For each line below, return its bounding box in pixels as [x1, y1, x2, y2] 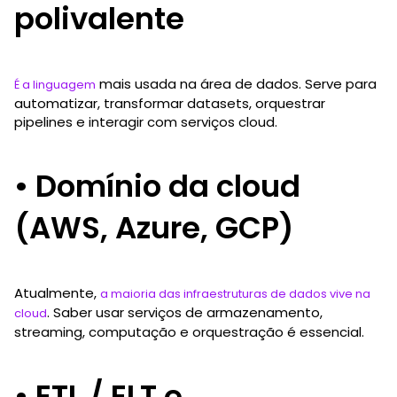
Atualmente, [14, 283, 100, 302]
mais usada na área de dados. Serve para [96, 74, 377, 93]
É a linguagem [14, 75, 96, 93]
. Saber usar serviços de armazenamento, [47, 302, 323, 322]
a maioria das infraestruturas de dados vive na [100, 284, 370, 302]
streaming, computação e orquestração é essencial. [14, 322, 364, 341]
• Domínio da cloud [14, 164, 300, 207]
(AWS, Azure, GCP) [14, 206, 293, 249]
